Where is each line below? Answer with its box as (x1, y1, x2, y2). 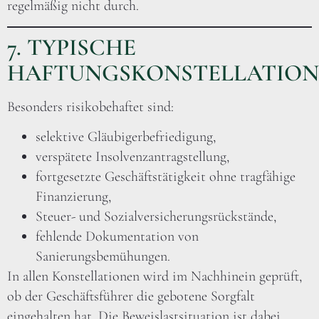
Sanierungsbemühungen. (36, 247, 170, 265)
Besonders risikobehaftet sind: (7, 98, 174, 115)
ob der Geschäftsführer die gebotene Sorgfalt (7, 287, 255, 305)
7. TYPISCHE (7, 33, 136, 61)
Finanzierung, (36, 187, 111, 205)
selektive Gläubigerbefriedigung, (36, 127, 216, 145)
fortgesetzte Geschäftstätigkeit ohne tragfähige (36, 167, 296, 185)
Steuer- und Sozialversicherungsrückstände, (36, 207, 276, 225)
